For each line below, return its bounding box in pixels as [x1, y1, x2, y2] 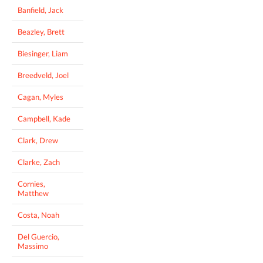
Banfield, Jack [18, 5, 63, 15]
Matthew [18, 188, 49, 198]
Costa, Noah [18, 210, 59, 220]
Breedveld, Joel [18, 70, 69, 80]
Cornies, [18, 178, 45, 188]
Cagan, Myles [18, 92, 63, 102]
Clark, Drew [18, 135, 58, 145]
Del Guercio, [18, 231, 59, 241]
